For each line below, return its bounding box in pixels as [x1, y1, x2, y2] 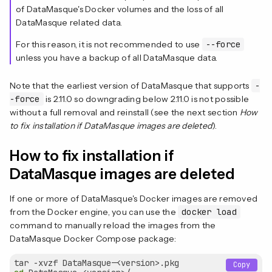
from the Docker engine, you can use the [10, 206, 178, 217]
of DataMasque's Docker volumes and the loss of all [16, 3, 224, 15]
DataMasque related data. [16, 16, 122, 28]
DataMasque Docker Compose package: [10, 233, 177, 244]
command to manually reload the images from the [10, 219, 216, 231]
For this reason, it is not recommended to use [16, 38, 202, 50]
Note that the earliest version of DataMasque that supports [10, 80, 251, 91]
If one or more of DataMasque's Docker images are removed [10, 192, 257, 204]
